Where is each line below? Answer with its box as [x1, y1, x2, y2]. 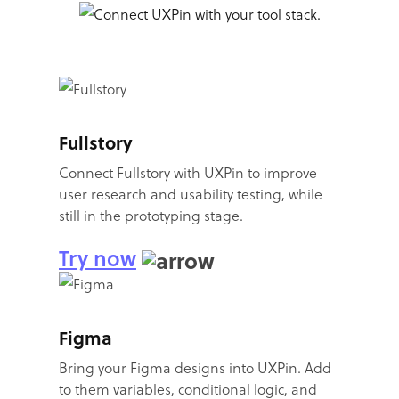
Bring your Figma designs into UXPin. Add [59, 356, 331, 378]
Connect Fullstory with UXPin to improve [59, 162, 317, 183]
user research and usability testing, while [59, 183, 322, 204]
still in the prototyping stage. [59, 205, 243, 225]
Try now [59, 242, 136, 273]
